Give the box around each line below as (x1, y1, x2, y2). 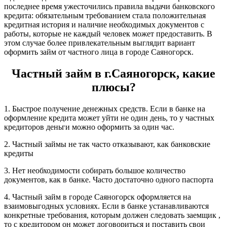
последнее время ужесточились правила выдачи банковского (4, 2, 215, 11)
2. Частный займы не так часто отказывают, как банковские (4, 139, 210, 148)
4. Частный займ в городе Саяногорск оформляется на (4, 192, 191, 201)
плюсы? (91, 81, 136, 94)
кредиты (4, 148, 33, 158)
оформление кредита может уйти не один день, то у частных (4, 113, 214, 122)
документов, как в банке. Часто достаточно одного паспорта (4, 175, 213, 184)
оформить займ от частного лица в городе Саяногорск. (4, 48, 194, 57)
